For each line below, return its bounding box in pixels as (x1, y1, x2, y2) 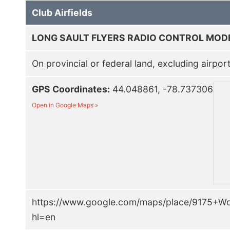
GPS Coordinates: (32, 83, 110, 94)
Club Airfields (32, 7, 93, 18)
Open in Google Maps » (32, 101, 99, 109)
